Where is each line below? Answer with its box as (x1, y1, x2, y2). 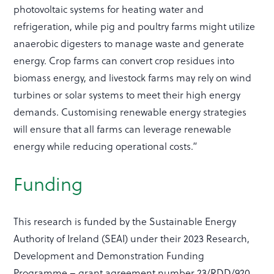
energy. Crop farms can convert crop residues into (13, 53, 235, 67)
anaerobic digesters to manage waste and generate (13, 35, 245, 50)
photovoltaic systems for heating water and (13, 1, 204, 16)
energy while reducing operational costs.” (13, 138, 201, 153)
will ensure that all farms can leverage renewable (13, 121, 232, 136)
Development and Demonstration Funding (13, 248, 205, 262)
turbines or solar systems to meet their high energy (13, 87, 241, 102)
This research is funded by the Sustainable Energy (13, 213, 237, 228)
